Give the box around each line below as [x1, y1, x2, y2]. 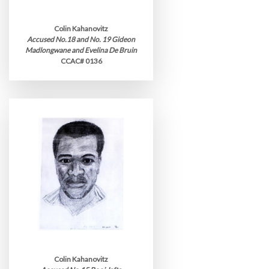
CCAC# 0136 [60, 56, 102, 65]
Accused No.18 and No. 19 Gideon [27, 35, 135, 44]
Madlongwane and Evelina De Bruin [25, 46, 137, 55]
